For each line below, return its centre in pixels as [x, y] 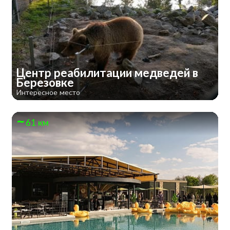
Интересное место [48, 92]
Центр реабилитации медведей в [107, 73]
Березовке [46, 83]
